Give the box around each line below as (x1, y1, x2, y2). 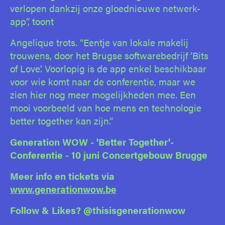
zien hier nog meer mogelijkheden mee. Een (10, 87, 196, 101)
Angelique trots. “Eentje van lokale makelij (10, 35, 188, 49)
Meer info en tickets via (10, 168, 115, 183)
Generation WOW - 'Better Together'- (10, 134, 174, 149)
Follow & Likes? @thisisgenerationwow (10, 202, 185, 217)
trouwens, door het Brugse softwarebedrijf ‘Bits (10, 48, 208, 62)
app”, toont (10, 14, 54, 28)
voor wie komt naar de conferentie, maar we (10, 74, 195, 88)
